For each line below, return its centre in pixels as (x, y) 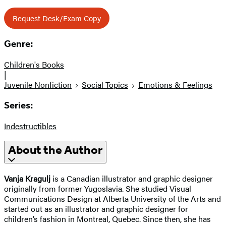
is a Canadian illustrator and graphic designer (132, 179)
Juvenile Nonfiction (38, 85)
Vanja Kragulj (27, 179)
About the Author (55, 150)
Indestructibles (30, 126)
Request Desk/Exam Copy (57, 18)
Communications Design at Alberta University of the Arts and (112, 199)
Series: (18, 105)
